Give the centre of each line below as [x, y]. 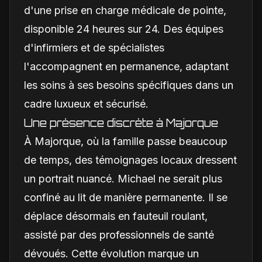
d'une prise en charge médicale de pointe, [125, 10]
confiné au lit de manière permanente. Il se [126, 197]
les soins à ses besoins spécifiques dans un [129, 85]
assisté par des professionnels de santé [119, 235]
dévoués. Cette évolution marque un [111, 253]
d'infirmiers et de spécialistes [94, 47]
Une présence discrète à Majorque [121, 123]
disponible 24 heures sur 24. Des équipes [124, 29]
